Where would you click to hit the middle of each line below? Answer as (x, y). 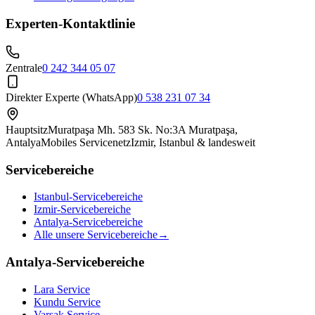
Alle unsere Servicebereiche (96, 235)
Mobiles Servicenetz (86, 142)
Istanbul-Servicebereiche (88, 197)
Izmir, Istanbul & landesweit (193, 142)
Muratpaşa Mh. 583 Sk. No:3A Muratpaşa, (143, 129)
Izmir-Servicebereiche (82, 210)
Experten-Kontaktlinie (70, 24)
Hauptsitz (27, 129)
